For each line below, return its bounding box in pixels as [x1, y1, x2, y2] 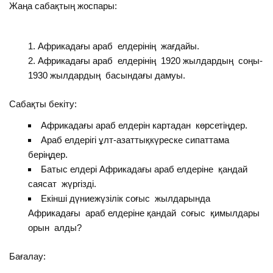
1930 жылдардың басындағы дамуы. [27, 69, 185, 80]
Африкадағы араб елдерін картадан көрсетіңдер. [40, 119, 247, 130]
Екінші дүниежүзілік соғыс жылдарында [40, 193, 210, 204]
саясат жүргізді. [27, 178, 96, 189]
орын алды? [27, 222, 82, 233]
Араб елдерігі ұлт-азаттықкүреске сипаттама [40, 134, 232, 145]
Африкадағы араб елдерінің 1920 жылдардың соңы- [37, 55, 263, 66]
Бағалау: [9, 250, 46, 261]
